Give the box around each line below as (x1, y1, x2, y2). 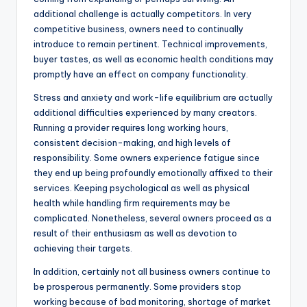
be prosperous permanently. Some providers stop (34, 281, 241, 293)
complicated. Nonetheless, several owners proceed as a (34, 212, 271, 224)
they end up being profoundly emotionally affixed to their (34, 167, 273, 179)
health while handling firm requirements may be (34, 197, 230, 209)
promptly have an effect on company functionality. (34, 69, 248, 80)
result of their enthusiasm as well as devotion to (34, 228, 237, 239)
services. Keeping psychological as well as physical (34, 182, 249, 194)
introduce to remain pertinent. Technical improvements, (34, 38, 267, 50)
